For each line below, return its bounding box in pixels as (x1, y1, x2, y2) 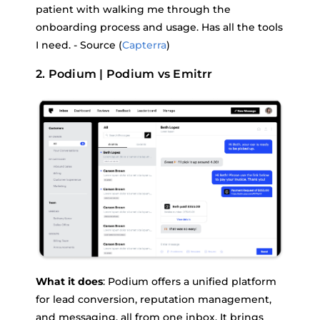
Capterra (122, 38, 166, 51)
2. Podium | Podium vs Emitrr (36, 66, 213, 81)
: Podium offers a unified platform (103, 275, 276, 289)
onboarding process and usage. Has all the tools (36, 20, 283, 34)
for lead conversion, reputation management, (36, 293, 271, 306)
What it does (36, 275, 103, 289)
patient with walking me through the (36, 2, 231, 16)
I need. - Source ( (36, 38, 122, 51)
